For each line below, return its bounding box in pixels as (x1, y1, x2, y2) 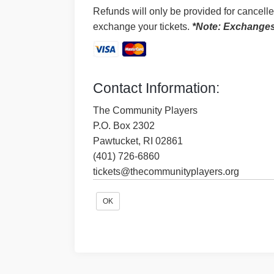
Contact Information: (93, 80, 220, 96)
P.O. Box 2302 (93, 120, 155, 131)
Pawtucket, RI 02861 (93, 136, 183, 146)
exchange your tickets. (93, 21, 192, 32)
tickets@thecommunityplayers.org (93, 166, 239, 177)
